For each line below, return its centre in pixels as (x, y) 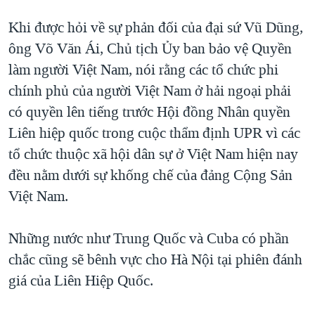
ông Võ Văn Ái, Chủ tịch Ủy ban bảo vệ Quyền (150, 48)
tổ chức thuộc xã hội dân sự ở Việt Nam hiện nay (153, 154)
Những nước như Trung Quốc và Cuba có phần (149, 238)
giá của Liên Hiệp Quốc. (81, 280)
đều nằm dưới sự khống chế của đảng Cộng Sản (150, 175)
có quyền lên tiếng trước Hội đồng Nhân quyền (149, 111)
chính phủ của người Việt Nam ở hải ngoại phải (150, 90)
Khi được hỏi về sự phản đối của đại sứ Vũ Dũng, (156, 27)
